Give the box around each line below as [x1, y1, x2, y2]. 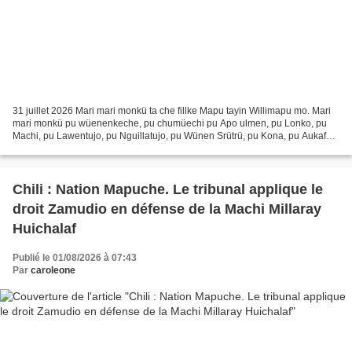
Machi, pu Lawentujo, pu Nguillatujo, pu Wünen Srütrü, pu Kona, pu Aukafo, [13, 130, 334, 142]
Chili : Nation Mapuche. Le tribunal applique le [13, 181, 323, 198]
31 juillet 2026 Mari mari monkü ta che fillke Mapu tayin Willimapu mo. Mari [13, 105, 331, 117]
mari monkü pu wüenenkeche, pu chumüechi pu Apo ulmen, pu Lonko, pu [13, 118, 327, 130]
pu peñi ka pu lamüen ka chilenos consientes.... [13, 143, 214, 155]
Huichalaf [13, 221, 76, 237]
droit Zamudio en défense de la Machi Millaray [13, 201, 321, 218]
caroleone [31, 265, 75, 277]
